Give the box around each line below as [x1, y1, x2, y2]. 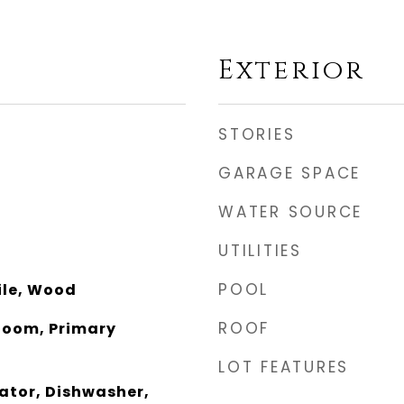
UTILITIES [218, 240, 302, 262]
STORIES [218, 124, 296, 145]
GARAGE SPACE [218, 162, 361, 184]
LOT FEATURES [218, 356, 349, 378]
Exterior [218, 53, 365, 88]
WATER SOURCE [218, 201, 363, 223]
